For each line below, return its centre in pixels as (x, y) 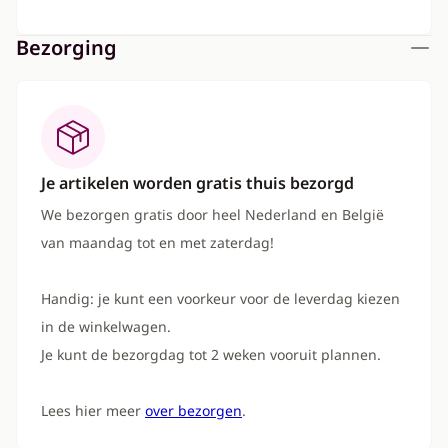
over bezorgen (193, 410)
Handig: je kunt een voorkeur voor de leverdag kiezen (220, 298)
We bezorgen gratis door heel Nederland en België (212, 214)
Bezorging (66, 47)
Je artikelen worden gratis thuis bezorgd (197, 183)
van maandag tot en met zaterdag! (157, 242)
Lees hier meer (93, 410)
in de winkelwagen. (106, 326)
